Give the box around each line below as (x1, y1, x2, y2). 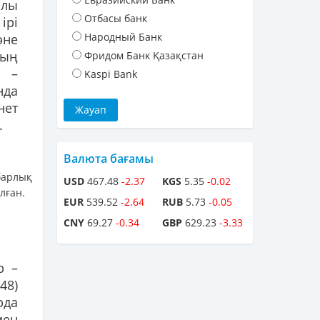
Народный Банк (84, 30, 162, 44)
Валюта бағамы (64, 151, 154, 167)
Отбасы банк (84, 11, 147, 26)
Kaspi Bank (84, 67, 137, 81)
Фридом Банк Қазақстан (84, 49, 204, 63)
